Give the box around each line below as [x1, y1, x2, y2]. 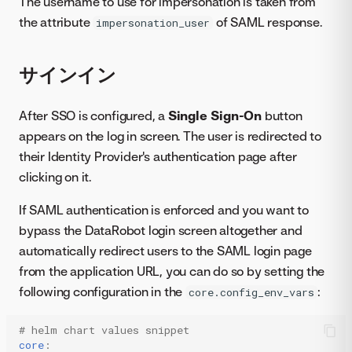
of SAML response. [213, 14, 322, 31]
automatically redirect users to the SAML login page [19, 242, 312, 258]
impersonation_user [96, 16, 211, 31]
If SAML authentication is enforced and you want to [19, 201, 309, 218]
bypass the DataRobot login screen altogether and [19, 222, 302, 238]
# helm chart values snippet [19, 323, 189, 338]
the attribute [19, 14, 93, 31]
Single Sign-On [167, 107, 262, 123]
